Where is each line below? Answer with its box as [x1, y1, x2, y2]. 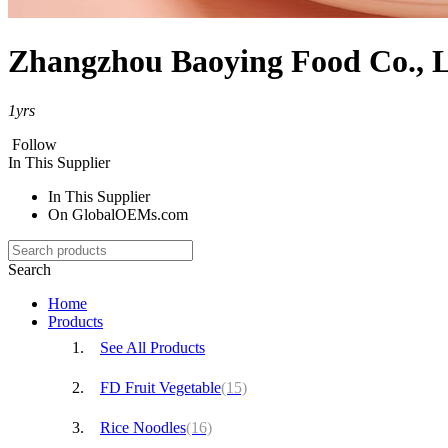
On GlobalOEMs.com [48, 205, 188, 223]
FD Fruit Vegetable [100, 378, 221, 396]
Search [8, 260, 51, 278]
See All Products [100, 338, 205, 356]
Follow [12, 135, 57, 153]
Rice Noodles [100, 418, 186, 436]
